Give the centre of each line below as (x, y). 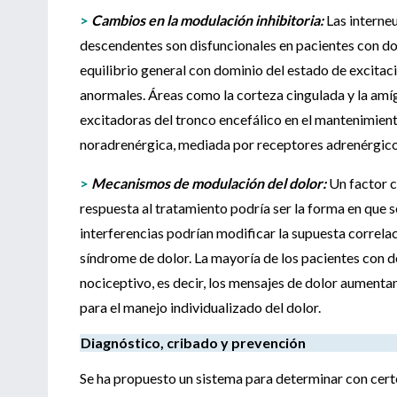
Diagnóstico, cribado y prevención (193, 342)
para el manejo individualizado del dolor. (200, 307)
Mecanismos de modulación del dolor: (210, 183)
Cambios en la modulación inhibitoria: (209, 19)
